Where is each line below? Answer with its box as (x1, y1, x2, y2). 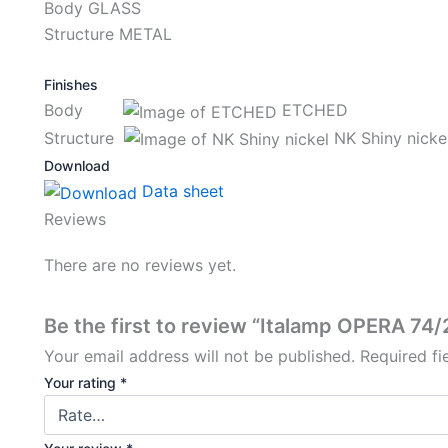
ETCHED (277, 100, 348, 120)
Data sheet (137, 181, 224, 202)
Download (44, 157, 110, 175)
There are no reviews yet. (44, 254, 236, 275)
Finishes (44, 76, 98, 93)
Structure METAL (44, 24, 172, 44)
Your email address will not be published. (44, 345, 355, 366)
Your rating (44, 373, 120, 391)
